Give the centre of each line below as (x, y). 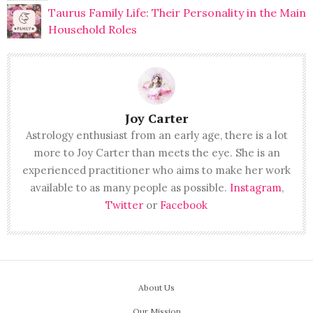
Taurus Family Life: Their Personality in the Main (177, 13)
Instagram (255, 187)
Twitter (124, 205)
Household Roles (92, 30)
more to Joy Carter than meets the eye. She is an (156, 152)
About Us (156, 287)
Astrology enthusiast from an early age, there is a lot (156, 135)
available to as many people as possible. (130, 187)
